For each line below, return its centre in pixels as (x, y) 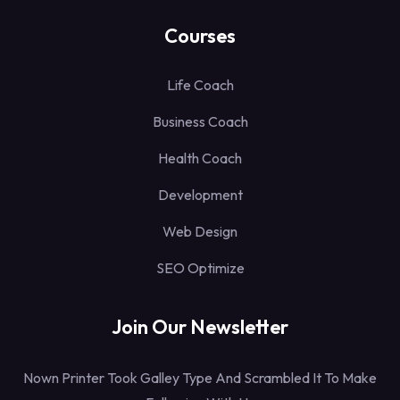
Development (200, 194)
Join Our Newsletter (200, 326)
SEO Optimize (200, 267)
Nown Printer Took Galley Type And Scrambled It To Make (200, 377)
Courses (200, 35)
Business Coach (200, 121)
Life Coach (200, 84)
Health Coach (200, 158)
